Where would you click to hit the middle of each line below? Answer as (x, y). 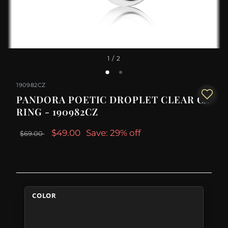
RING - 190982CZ (58, 112)
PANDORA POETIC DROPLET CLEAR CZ (113, 100)
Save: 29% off (114, 133)
